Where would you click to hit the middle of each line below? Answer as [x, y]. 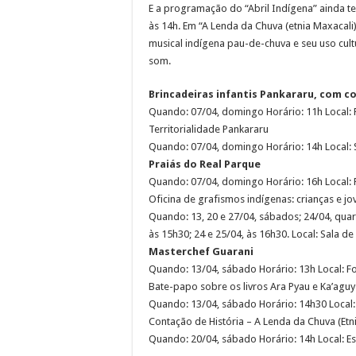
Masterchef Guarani [201, 252]
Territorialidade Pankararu [209, 129]
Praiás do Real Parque [205, 164]
